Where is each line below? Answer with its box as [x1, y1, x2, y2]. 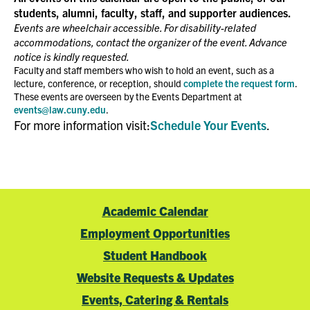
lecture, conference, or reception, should [13, 77, 183, 89]
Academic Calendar [102, 203, 208, 219]
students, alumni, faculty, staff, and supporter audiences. [13, 6, 291, 19]
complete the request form [183, 77, 295, 89]
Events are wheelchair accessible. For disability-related [13, 21, 256, 34]
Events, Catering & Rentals [82, 291, 228, 307]
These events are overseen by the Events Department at [13, 90, 242, 102]
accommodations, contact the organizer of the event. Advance [13, 35, 287, 48]
